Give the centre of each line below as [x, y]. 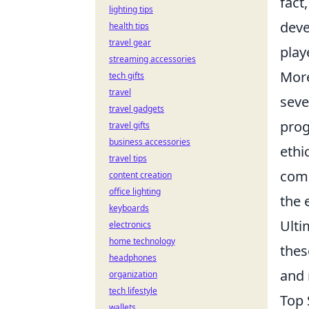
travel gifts [129, 125]
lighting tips [131, 9]
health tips [129, 26]
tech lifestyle [133, 291]
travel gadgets [137, 109]
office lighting [135, 191]
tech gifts [127, 76]
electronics [130, 225]
